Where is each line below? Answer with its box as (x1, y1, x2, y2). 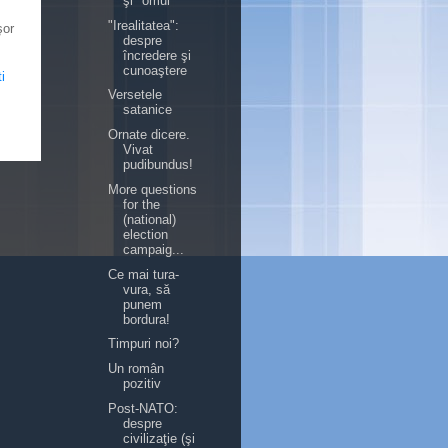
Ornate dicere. (108, 127, 191, 142)
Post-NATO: (108, 400, 179, 416)
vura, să (123, 281, 171, 297)
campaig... (123, 241, 185, 257)
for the (123, 196, 161, 212)
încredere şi (123, 47, 192, 63)
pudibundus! (123, 157, 194, 172)
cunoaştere (123, 62, 188, 78)
